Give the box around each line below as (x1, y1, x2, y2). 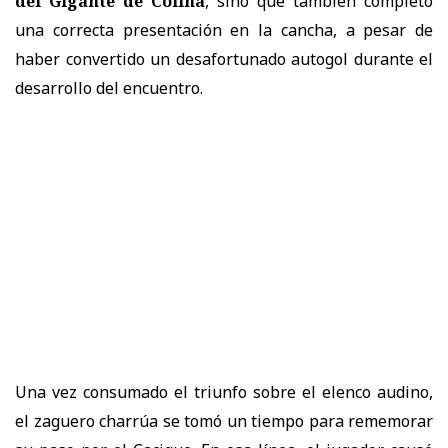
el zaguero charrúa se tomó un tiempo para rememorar (15, 409, 433, 432)
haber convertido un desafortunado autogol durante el (15, 47, 433, 70)
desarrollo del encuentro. (15, 76, 203, 99)
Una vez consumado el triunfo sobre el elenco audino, (15, 380, 433, 403)
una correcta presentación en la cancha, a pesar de (15, 18, 433, 41)
